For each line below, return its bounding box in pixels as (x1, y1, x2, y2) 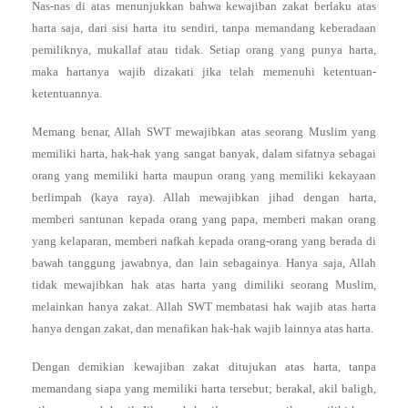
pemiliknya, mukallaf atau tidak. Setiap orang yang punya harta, (32, 43, 376, 57)
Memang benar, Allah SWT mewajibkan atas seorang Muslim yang (32, 125, 376, 139)
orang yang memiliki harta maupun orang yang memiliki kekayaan (32, 168, 376, 183)
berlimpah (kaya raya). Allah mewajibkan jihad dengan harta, (32, 190, 376, 205)
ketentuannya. (32, 87, 102, 101)
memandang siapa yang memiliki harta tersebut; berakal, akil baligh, (32, 382, 376, 396)
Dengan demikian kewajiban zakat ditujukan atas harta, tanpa (32, 360, 376, 374)
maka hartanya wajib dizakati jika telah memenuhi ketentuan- (32, 65, 376, 79)
